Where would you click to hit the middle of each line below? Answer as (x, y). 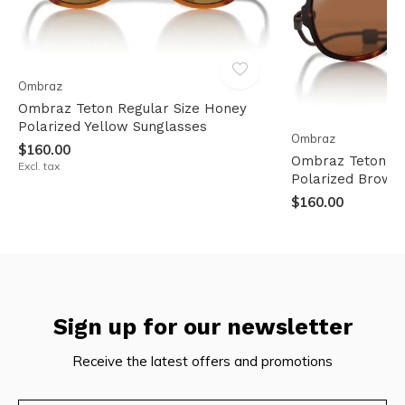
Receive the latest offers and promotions (202, 361)
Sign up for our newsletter (202, 326)
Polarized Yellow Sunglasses (113, 126)
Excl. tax (39, 165)
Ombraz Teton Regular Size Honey (132, 108)
